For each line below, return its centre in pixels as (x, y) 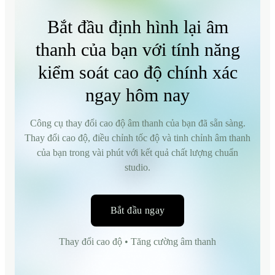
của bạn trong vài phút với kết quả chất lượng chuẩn (137, 152)
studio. (137, 167)
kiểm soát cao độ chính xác (137, 72)
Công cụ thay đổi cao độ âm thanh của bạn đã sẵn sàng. (137, 123)
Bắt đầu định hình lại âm (137, 26)
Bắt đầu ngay (137, 210)
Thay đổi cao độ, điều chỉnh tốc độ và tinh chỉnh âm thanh (137, 137)
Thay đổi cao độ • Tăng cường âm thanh (137, 241)
